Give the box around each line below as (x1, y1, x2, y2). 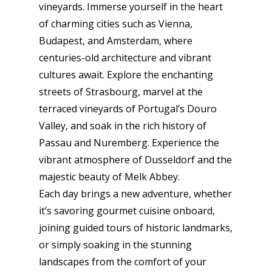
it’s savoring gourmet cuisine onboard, (39, 204, 215, 217)
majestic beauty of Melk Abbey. (39, 170, 180, 183)
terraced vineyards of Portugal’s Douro (39, 102, 217, 115)
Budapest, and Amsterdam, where (39, 34, 192, 47)
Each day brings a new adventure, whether (39, 187, 232, 200)
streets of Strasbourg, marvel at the (39, 85, 203, 98)
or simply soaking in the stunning (39, 238, 192, 251)
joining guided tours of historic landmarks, (39, 221, 233, 234)
